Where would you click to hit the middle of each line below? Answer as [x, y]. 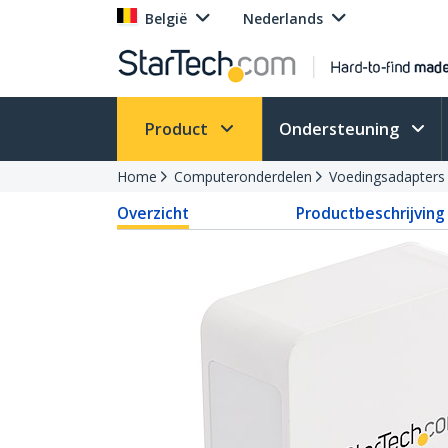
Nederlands [283, 18]
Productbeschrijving [370, 213]
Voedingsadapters [387, 176]
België [166, 18]
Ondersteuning [341, 129]
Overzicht [153, 213]
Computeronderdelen [243, 176]
